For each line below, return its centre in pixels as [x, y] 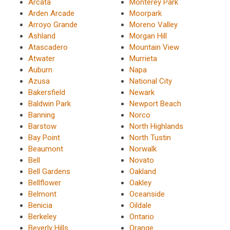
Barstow [42, 127]
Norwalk [143, 149]
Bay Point [44, 138]
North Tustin [150, 138]
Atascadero [48, 47]
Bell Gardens [49, 172]
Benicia [40, 206]
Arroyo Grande [53, 25]
